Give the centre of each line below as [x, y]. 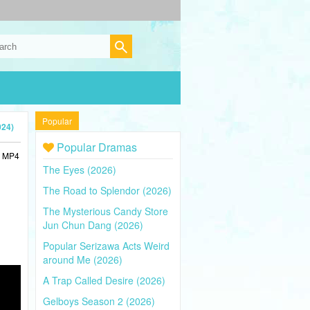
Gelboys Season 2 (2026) [99, 301]
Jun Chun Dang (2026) [93, 225]
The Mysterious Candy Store [106, 211]
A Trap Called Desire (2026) [104, 280]
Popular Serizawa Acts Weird [106, 246]
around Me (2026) [83, 259]
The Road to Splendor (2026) [107, 190]
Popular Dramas [95, 147]
